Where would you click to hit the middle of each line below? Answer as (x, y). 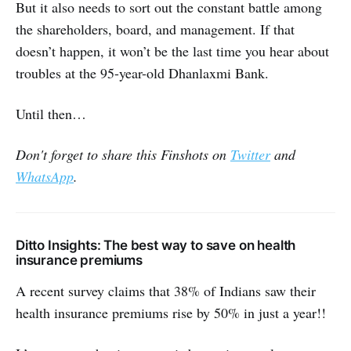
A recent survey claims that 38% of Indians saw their (166, 291)
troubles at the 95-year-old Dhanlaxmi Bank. (142, 73)
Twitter (250, 155)
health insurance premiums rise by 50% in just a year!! (171, 313)
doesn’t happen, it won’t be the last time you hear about (172, 51)
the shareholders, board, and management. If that (155, 29)
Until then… (51, 114)
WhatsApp (45, 177)
